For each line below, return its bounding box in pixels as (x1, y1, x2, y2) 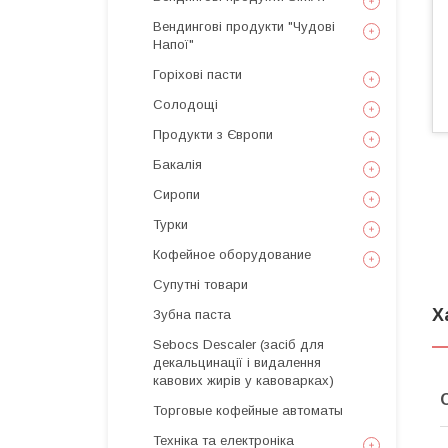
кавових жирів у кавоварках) (153, 373, 334, 388)
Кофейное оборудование (153, 247, 311, 262)
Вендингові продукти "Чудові (153, 19, 335, 34)
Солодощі (153, 97, 218, 112)
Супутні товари (153, 277, 248, 292)
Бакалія (153, 157, 202, 172)
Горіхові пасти (153, 67, 242, 82)
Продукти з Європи (153, 127, 273, 142)
